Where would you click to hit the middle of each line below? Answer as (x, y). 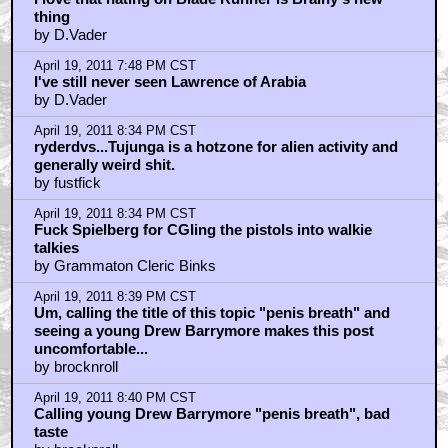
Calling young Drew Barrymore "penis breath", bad (211, 414)
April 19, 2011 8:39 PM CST (114, 297)
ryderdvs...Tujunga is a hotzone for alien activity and (215, 147)
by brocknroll (75, 367)
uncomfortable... (90, 349)
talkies (56, 248)
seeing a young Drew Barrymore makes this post (203, 331)
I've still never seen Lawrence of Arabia (169, 82)
